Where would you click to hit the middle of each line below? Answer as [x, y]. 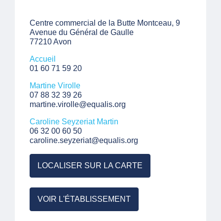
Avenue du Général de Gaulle [82, 32]
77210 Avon [51, 42]
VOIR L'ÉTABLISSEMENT [84, 199]
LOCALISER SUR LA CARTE [90, 166]
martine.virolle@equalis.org [78, 104]
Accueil [43, 59]
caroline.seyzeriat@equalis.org [84, 140]
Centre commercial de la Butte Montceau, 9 [105, 23]
